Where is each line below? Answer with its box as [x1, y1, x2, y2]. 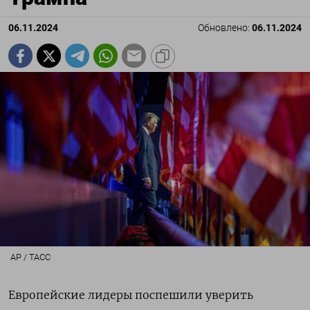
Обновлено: [198, 22, 252, 35]
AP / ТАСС [10, 252, 51, 263]
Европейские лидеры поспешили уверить [8, 288, 253, 302]
